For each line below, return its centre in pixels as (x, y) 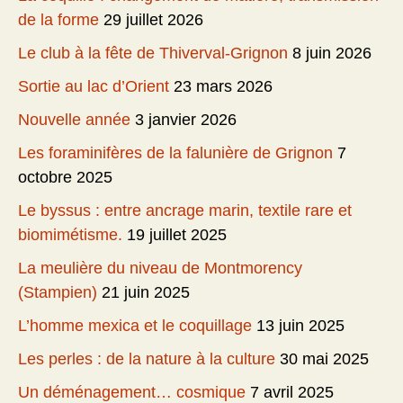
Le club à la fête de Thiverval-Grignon (153, 54)
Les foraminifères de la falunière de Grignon (175, 153)
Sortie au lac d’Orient (94, 87)
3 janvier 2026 (186, 120)
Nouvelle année (74, 120)
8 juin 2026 (332, 54)
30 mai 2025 (324, 359)
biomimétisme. (70, 235)
